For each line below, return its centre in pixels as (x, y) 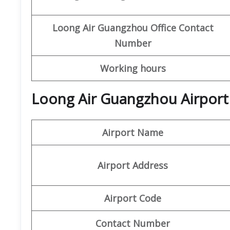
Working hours (133, 68)
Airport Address (133, 165)
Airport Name (133, 132)
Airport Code (133, 198)
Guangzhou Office (137, 27)
